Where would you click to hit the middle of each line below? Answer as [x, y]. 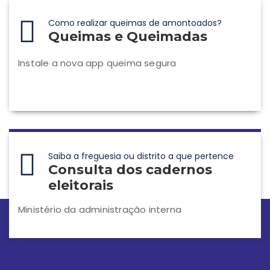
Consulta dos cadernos [130, 170]
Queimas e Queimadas [128, 36]
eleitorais [81, 185]
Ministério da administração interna [100, 209]
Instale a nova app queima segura [97, 63]
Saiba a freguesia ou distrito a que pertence [141, 156]
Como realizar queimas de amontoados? [135, 23]
